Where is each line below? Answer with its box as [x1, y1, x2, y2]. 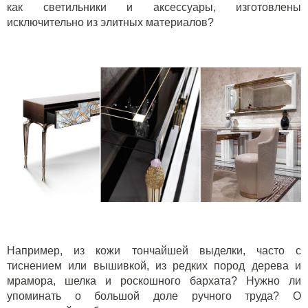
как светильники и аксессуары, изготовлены [7, 1, 301, 13]
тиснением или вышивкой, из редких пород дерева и [7, 260, 301, 272]
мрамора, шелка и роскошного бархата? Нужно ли [7, 275, 301, 287]
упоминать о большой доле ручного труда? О [7, 290, 301, 302]
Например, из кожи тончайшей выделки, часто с [7, 245, 301, 257]
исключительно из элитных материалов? [7, 16, 214, 28]
